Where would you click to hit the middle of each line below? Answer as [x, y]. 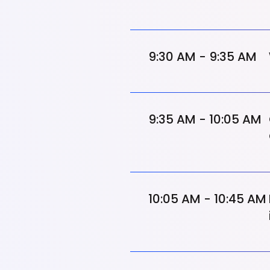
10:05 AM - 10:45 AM [207, 199]
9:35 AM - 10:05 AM [205, 119]
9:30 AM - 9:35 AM [202, 57]
